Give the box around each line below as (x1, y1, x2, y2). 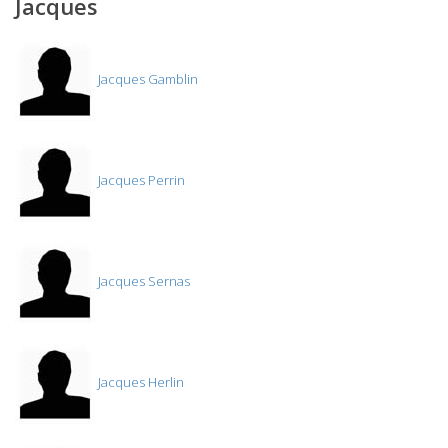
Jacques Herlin (95, 373, 184, 392)
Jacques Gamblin (95, 70, 198, 89)
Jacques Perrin (95, 171, 185, 190)
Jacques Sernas (95, 272, 190, 291)
